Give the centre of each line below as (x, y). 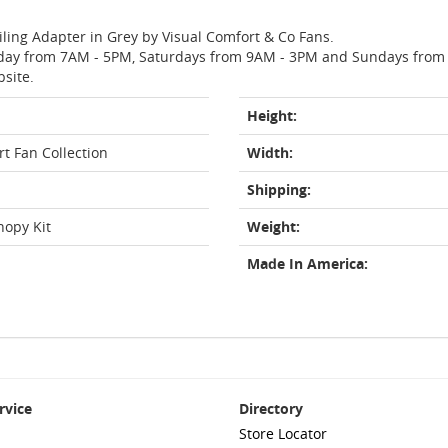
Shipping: (279, 189)
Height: (272, 115)
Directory (271, 408)
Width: (270, 152)
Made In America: (307, 263)
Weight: (273, 226)
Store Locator (283, 433)
